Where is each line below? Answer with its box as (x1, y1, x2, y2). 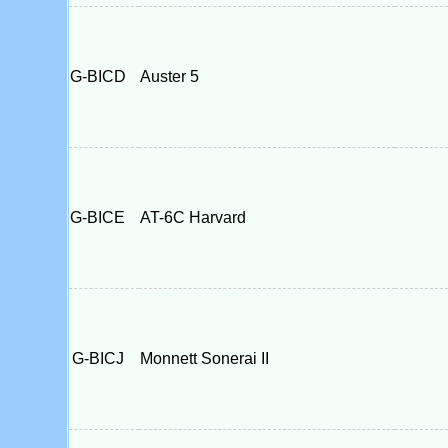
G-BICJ (71, 350, 136, 367)
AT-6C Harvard (139, 209, 246, 226)
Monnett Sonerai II (139, 350, 269, 367)
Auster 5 (139, 68, 199, 85)
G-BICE (70, 209, 137, 226)
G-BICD (69, 68, 138, 85)
